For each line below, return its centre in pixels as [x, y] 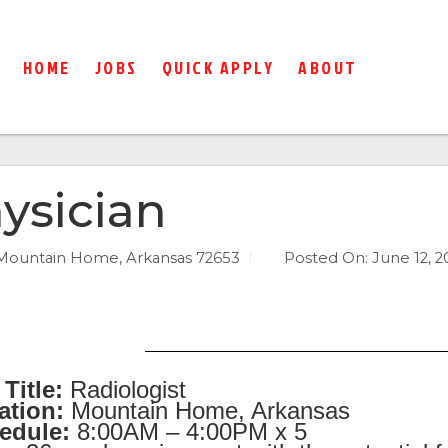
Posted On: [325, 258]
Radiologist [124, 390]
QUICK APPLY [218, 67]
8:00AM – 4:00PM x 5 [191, 432]
